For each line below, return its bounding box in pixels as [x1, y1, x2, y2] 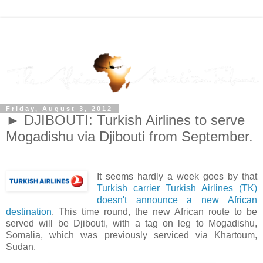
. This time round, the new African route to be [52, 207, 257, 217]
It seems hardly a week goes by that [96, 171, 257, 182]
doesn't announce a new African [96, 195, 257, 205]
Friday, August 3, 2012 [6, 105, 113, 113]
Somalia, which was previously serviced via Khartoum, [6, 230, 257, 241]
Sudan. [6, 242, 38, 252]
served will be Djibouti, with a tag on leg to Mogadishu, [6, 218, 257, 229]
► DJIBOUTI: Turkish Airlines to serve [6, 112, 245, 129]
